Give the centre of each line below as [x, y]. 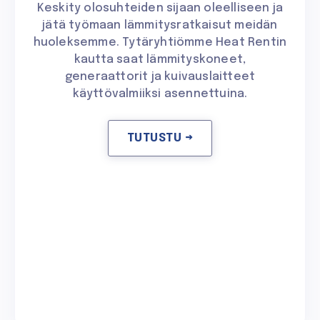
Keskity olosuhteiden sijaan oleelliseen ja [160, 9]
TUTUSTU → [160, 139]
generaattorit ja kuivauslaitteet [160, 77]
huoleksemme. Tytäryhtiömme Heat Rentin [160, 43]
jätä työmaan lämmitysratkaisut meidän [160, 26]
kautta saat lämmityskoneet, [160, 60]
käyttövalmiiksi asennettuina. [160, 94]
